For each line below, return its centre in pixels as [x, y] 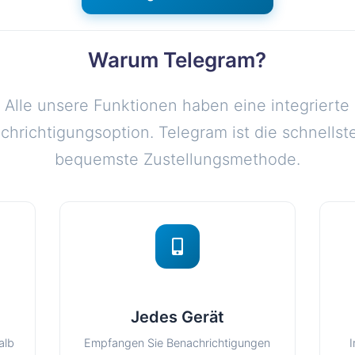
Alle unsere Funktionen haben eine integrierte [177, 105]
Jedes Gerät [177, 317]
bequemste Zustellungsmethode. [177, 159]
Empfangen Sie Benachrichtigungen [177, 343]
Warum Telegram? [177, 60]
